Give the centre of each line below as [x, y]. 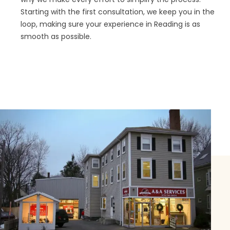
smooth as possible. [56, 36]
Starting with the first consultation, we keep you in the [118, 12]
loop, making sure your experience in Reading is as [110, 24]
